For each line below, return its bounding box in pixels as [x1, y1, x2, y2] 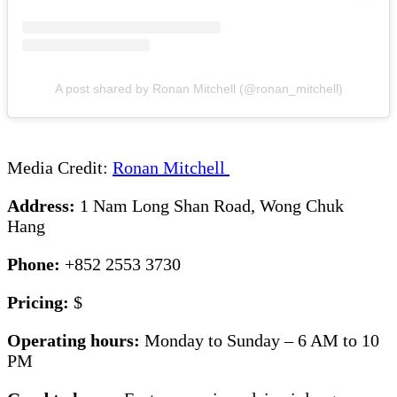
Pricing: [7, 292, 74, 313]
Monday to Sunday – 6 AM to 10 [144, 331, 379, 351]
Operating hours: [7, 331, 144, 351]
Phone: [7, 254, 65, 275]
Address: [7, 196, 80, 216]
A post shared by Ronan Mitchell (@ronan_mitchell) [54, 82, 343, 97]
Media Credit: [7, 158, 113, 178]
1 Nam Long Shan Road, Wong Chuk [80, 196, 344, 216]
